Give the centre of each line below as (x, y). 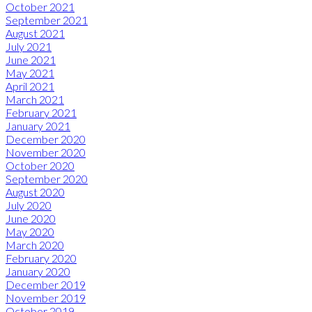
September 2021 (47, 20)
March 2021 (35, 100)
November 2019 (46, 298)
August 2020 (35, 192)
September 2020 (47, 179)
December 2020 (46, 139)
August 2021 (35, 33)
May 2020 (30, 232)
